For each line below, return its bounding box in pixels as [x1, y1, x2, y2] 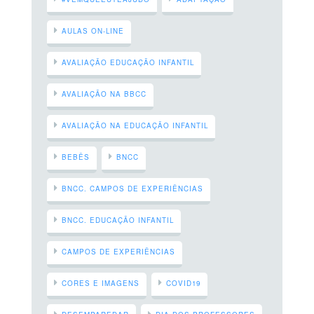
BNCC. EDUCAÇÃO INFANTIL [62, 215, 175, 225]
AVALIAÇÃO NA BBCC [62, 89, 147, 99]
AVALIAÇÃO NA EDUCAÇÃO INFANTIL [62, 121, 209, 130]
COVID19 [166, 278, 201, 288]
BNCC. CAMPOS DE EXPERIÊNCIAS [62, 184, 204, 193]
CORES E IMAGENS [62, 278, 140, 288]
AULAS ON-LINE [62, 26, 125, 36]
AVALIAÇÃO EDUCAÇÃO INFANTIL [62, 57, 195, 67]
